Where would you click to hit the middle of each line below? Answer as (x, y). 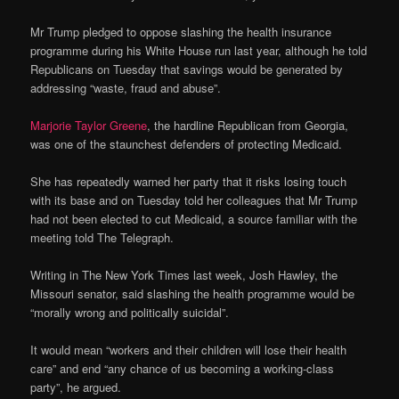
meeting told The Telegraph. (102, 238)
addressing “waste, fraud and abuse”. (126, 87)
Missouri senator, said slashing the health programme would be (193, 294)
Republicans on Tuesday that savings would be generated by (187, 69)
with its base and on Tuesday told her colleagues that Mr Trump (194, 200)
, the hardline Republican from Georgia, (248, 125)
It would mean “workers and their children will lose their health (189, 350)
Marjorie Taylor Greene (89, 125)
